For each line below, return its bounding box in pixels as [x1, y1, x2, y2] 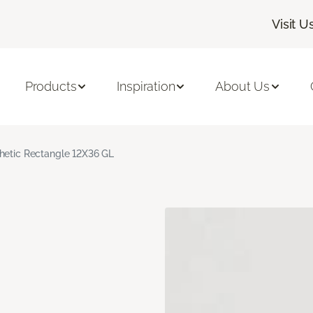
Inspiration [117, 79, 175, 94]
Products [24, 79, 77, 94]
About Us [215, 79, 270, 94]
